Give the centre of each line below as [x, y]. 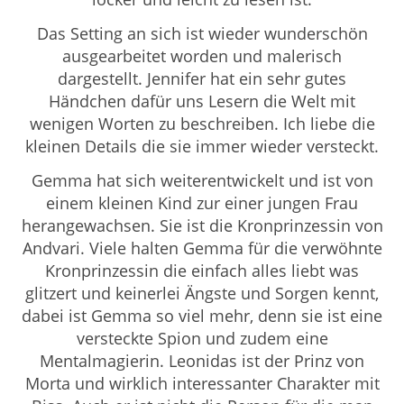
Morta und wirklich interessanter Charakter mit [202, 383]
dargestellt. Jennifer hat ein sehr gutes [202, 78]
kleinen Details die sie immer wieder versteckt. [202, 146]
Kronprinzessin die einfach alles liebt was [202, 270]
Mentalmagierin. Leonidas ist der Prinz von [202, 360]
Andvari [51, 248]
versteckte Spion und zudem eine [202, 338]
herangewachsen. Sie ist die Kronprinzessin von [202, 225]
